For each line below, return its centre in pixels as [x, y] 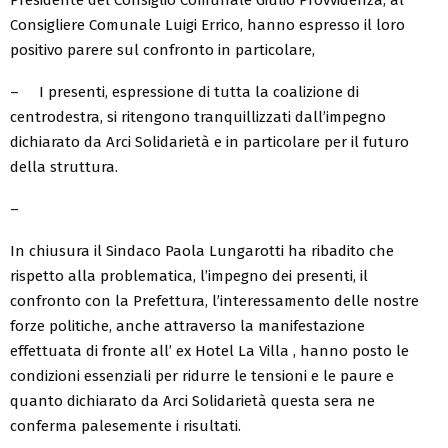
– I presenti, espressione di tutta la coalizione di [184, 92]
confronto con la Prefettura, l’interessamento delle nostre [214, 301]
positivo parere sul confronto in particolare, [162, 50]
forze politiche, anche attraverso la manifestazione [187, 326]
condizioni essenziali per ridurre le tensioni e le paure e [202, 376]
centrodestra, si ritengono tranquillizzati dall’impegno [198, 117]
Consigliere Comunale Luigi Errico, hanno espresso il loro [207, 25]
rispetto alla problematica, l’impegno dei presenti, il [189, 276]
